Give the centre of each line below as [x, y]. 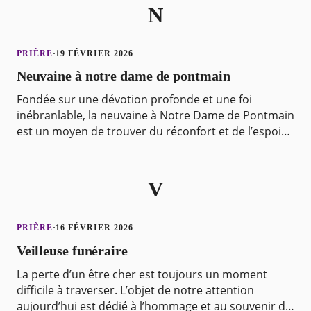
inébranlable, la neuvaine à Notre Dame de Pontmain [155, 116]
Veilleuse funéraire [72, 250]
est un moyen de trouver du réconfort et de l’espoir [151, 132]
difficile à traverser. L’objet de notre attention [135, 290]
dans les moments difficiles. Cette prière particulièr [150, 148]
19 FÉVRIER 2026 [94, 53]
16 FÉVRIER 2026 [94, 228]
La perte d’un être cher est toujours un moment [142, 274]
